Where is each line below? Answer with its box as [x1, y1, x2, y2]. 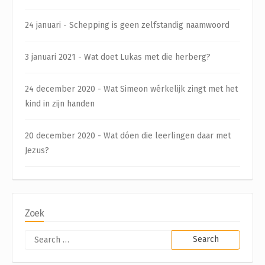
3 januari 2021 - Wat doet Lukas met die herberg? [25, 51, 211, 62]
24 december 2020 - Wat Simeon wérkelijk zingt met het [25, 83, 238, 94]
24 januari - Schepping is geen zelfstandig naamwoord [25, 20, 230, 30]
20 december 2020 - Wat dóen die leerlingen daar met [25, 130, 231, 141]
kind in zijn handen [25, 98, 95, 109]
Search [170, 231, 197, 242]
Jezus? [25, 145, 49, 156]
